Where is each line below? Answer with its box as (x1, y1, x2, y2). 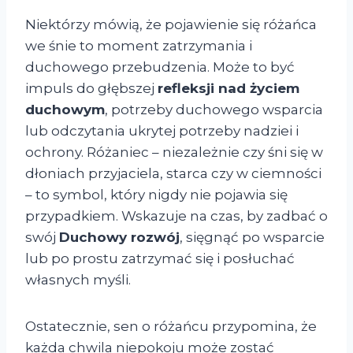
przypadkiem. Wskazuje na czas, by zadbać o (25, 208, 328, 225)
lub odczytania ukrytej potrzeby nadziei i (25, 123, 299, 139)
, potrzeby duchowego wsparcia (105, 102, 323, 118)
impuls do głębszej (25, 80, 158, 97)
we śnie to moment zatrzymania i (25, 38, 252, 54)
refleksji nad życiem (158, 80, 299, 97)
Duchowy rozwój (59, 229, 180, 246)
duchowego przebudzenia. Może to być (25, 59, 295, 76)
